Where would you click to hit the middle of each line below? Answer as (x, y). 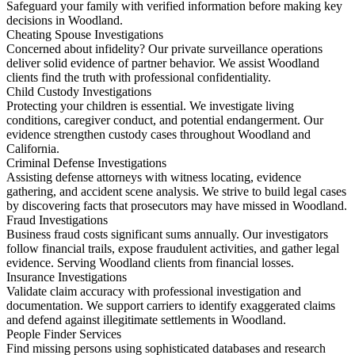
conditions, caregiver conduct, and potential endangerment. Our (165, 120)
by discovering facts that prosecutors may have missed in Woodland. (177, 206)
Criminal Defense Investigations (86, 163)
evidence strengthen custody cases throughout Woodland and (158, 135)
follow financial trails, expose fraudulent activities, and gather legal (173, 249)
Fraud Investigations (57, 220)
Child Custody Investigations (79, 92)
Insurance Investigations (67, 277)
